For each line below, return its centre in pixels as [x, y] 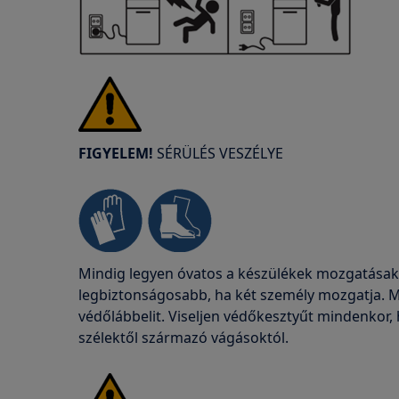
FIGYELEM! [116, 153]
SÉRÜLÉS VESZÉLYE [218, 153]
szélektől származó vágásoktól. [183, 338]
